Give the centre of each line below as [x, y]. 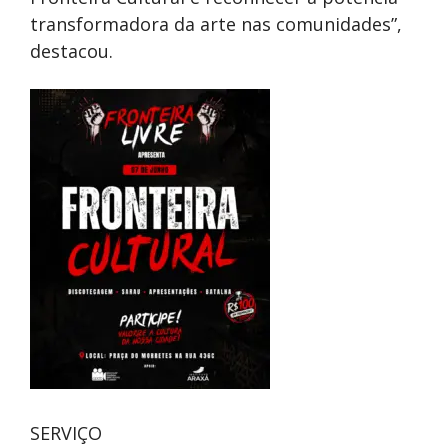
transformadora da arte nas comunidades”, [216, 24]
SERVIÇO [66, 433]
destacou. [71, 51]
